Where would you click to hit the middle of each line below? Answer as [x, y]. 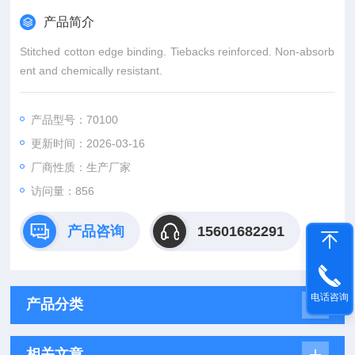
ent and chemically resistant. [92, 71]
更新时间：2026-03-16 [88, 143]
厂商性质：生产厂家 [81, 167]
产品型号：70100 [75, 120]
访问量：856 [63, 191]
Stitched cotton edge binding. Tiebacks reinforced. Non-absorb [177, 52]
